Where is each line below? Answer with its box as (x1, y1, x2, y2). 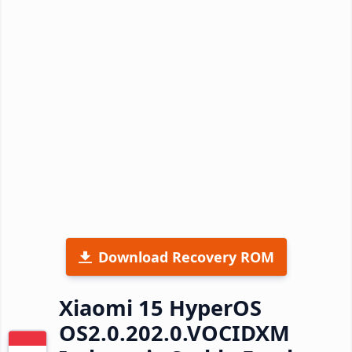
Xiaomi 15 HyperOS (59, 292, 262, 322)
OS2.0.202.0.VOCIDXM (59, 317, 290, 347)
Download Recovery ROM (97, 247, 274, 266)
